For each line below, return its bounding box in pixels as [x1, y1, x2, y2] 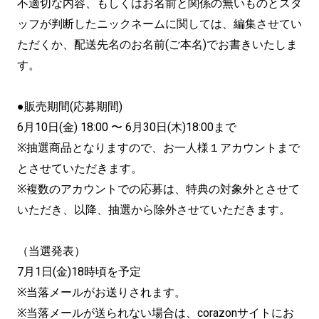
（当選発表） [17, 244, 85, 258]
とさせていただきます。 [17, 161, 142, 175]
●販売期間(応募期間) [17, 99, 122, 113]
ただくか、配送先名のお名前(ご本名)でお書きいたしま [17, 37, 298, 51]
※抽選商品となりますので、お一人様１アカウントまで [17, 140, 300, 155]
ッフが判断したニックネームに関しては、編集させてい [17, 16, 302, 31]
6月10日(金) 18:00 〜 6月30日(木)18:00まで [17, 120, 236, 134]
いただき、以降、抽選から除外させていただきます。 [17, 202, 291, 216]
